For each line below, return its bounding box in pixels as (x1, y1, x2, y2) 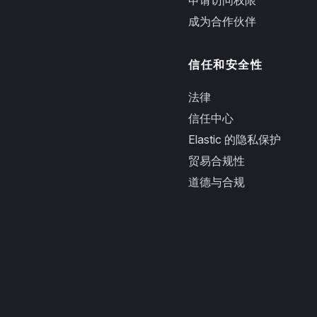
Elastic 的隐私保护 (188, 132, 281, 146)
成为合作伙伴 (188, 13, 256, 28)
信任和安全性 (188, 57, 263, 71)
